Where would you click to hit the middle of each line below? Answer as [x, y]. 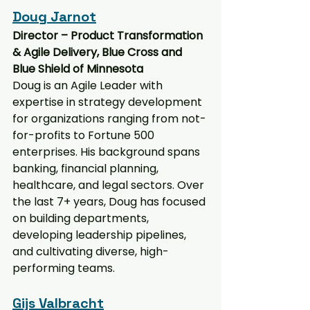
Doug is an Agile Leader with [89, 85]
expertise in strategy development [109, 102]
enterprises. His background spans [108, 152]
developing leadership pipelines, [101, 235]
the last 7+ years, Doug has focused [110, 201]
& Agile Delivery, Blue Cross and [99, 52]
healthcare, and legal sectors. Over [110, 185]
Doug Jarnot [54, 16]
